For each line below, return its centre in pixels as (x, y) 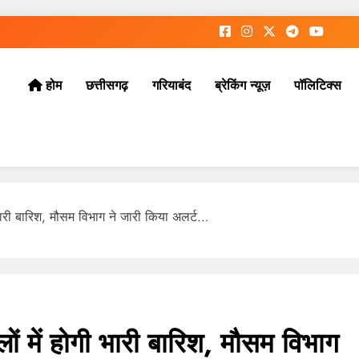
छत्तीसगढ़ (107, 85)
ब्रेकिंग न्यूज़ (242, 85)
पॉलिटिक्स (318, 85)
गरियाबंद (171, 85)
